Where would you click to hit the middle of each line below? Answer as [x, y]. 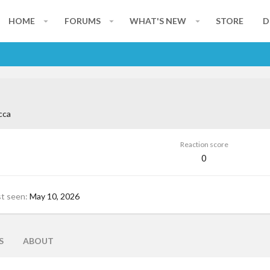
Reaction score [204, 145]
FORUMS [82, 21]
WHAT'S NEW [158, 21]
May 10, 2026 [55, 196]
